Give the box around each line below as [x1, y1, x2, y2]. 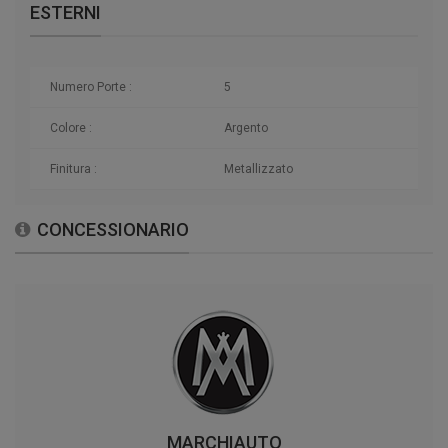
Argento [224, 121, 268, 136]
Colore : [50, 121, 92, 136]
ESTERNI [30, 2, 101, 24]
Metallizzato [224, 162, 293, 177]
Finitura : [50, 162, 97, 177]
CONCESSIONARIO [37, 219, 189, 241]
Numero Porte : [50, 80, 132, 95]
